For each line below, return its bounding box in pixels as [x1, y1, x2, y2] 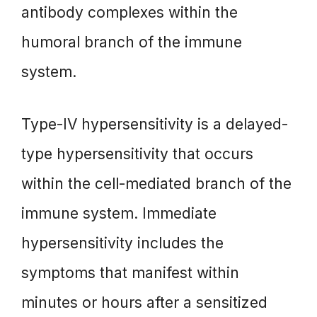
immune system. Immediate [21, 204, 217, 222]
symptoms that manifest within [21, 263, 239, 282]
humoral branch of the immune [21, 33, 242, 52]
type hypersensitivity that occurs [21, 144, 253, 163]
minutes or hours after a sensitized [21, 293, 267, 311]
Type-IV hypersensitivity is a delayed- [21, 115, 288, 133]
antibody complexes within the [21, 4, 238, 22]
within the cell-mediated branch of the [21, 174, 292, 192]
